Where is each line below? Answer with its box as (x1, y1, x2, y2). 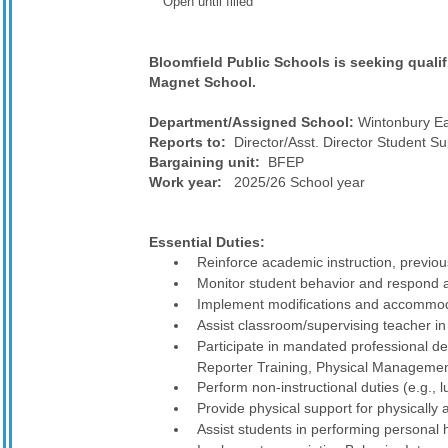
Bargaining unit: (149, 154, 268, 170)
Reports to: (149, 134, 226, 150)
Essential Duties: (149, 234, 265, 250)
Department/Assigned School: (149, 114, 354, 130)
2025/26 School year (234, 174, 369, 190)
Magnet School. (149, 74, 256, 90)
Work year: (149, 174, 234, 190)
